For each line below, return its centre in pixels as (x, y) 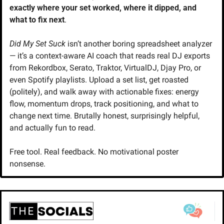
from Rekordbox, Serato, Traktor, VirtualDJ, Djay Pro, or (105, 67)
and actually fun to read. (52, 127)
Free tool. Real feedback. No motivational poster (94, 151)
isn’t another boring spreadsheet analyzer (139, 43)
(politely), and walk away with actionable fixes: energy (104, 91)
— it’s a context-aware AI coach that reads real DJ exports (110, 55)
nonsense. (27, 163)
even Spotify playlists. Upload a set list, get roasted (99, 79)
